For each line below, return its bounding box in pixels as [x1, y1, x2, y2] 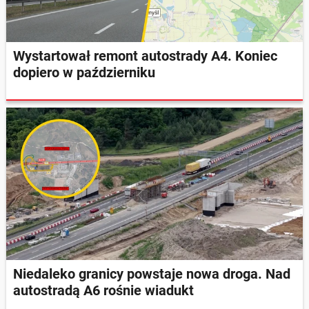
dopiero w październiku [13, 63, 155, 81]
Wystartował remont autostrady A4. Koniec [13, 47, 277, 64]
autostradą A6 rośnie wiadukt [13, 282, 194, 299]
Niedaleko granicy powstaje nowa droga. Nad [13, 266, 290, 283]
